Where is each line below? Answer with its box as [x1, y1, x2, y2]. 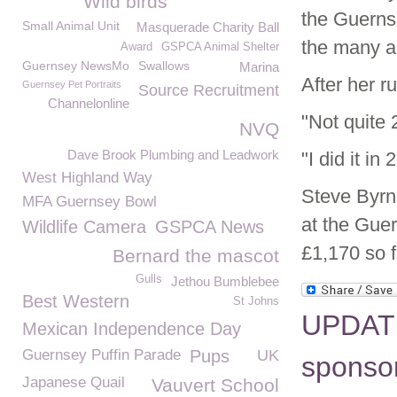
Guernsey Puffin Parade [22, 346, 181, 363]
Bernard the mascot [113, 245, 279, 266]
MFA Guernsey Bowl [22, 193, 157, 210]
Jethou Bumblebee [171, 274, 279, 289]
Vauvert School [152, 375, 279, 395]
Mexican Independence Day [22, 319, 241, 339]
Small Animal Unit [22, 19, 120, 33]
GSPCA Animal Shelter [161, 41, 279, 53]
